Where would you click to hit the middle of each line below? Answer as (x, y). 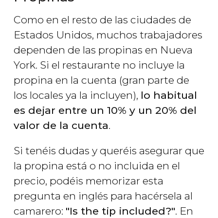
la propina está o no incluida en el (97, 165)
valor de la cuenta (61, 125)
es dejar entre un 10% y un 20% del (105, 110)
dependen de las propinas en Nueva (103, 50)
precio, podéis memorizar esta (89, 181)
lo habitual (169, 95)
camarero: (40, 211)
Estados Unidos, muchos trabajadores (108, 35)
